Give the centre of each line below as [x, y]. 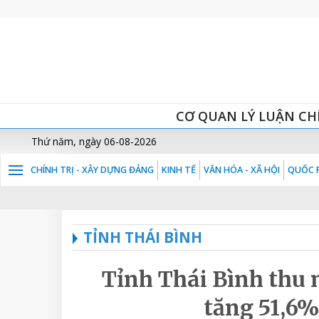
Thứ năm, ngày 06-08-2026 [94, 141]
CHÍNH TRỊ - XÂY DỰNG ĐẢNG [92, 170]
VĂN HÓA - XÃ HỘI [242, 170]
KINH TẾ [179, 170]
